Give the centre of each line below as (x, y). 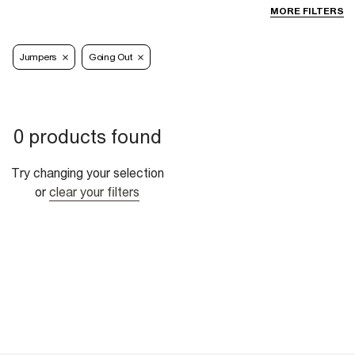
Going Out (110, 57)
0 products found (87, 137)
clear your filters (94, 192)
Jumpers (38, 57)
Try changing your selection (87, 173)
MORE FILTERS (307, 11)
